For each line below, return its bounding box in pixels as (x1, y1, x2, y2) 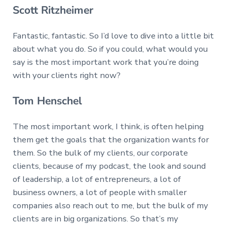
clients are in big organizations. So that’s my (12, 212, 178, 224)
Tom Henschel (12, 93, 82, 108)
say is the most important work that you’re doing (12, 56, 199, 68)
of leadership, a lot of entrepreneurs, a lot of (12, 173, 181, 185)
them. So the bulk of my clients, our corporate (12, 146, 188, 159)
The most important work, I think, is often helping (12, 120, 204, 132)
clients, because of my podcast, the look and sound (12, 160, 206, 172)
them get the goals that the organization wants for (12, 133, 209, 145)
